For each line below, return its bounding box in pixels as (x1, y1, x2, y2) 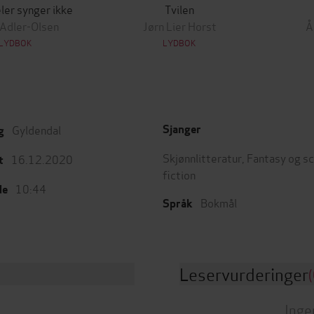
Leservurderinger (179, 261, 308, 286)
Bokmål (200, 194, 237, 210)
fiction (163, 166, 196, 182)
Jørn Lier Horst (142, 18, 217, 34)
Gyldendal (12, 121, 61, 137)
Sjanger (163, 122, 201, 137)
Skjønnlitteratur (163, 149, 242, 165)
